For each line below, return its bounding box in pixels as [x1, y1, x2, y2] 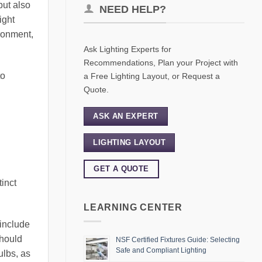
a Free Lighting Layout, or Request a [84, 71, 220, 81]
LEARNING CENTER [84, 202, 182, 212]
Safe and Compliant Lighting [116, 246, 206, 255]
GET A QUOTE [94, 164, 149, 173]
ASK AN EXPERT [93, 112, 158, 121]
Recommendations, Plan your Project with [84, 57, 238, 67]
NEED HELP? [99, 4, 166, 15]
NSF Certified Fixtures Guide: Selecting [116, 236, 240, 244]
